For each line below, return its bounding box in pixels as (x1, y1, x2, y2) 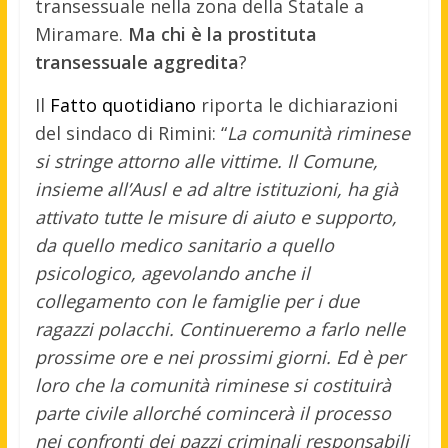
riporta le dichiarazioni (195, 93, 398, 118)
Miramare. (34, 22, 128, 47)
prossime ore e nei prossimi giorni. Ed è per (34, 345, 405, 370)
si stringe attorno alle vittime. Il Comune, (34, 149, 378, 174)
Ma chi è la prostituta (127, 22, 317, 47)
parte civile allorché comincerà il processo (34, 401, 391, 426)
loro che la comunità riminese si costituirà (34, 373, 391, 398)
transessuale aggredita (34, 50, 239, 75)
